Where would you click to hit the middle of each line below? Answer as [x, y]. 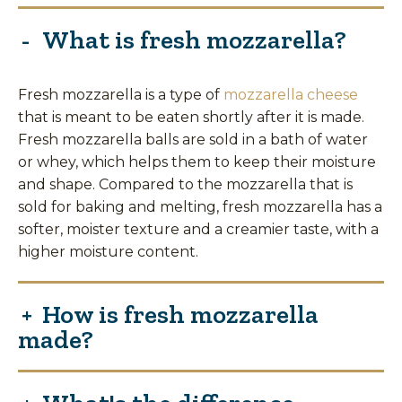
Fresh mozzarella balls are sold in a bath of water [193, 139]
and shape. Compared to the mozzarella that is [185, 184]
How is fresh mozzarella [180, 314]
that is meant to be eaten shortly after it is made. [191, 117]
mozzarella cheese [291, 94]
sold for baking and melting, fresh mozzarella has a [200, 206]
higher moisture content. [108, 251]
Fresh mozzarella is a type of [121, 94]
